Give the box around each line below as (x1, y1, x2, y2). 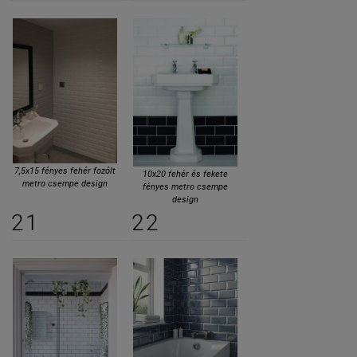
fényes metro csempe (143, 181, 228, 192)
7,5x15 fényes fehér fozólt (14, 166, 116, 177)
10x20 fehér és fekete (143, 168, 228, 179)
